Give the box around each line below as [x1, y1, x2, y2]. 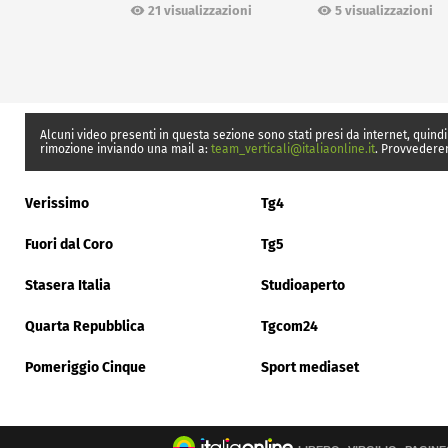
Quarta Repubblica [25, 318, 145, 336]
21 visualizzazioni [148, 2, 252, 18]
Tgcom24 [261, 318, 318, 336]
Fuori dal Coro [25, 236, 113, 254]
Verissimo [25, 195, 89, 213]
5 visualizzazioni [335, 2, 434, 18]
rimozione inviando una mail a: [40, 142, 211, 157]
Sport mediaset [261, 359, 359, 377]
